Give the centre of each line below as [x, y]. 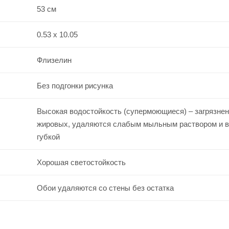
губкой [48, 136]
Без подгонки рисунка [75, 85]
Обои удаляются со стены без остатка [105, 188]
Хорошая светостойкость [81, 162]
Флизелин [54, 60]
